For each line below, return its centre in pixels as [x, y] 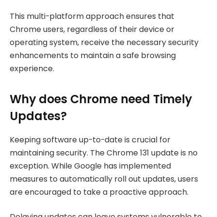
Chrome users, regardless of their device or [92, 29]
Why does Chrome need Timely [101, 99]
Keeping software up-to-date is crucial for [90, 139]
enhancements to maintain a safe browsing [93, 55]
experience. [32, 68]
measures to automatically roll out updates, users [104, 179]
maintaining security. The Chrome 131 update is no [104, 153]
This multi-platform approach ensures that [92, 16]
